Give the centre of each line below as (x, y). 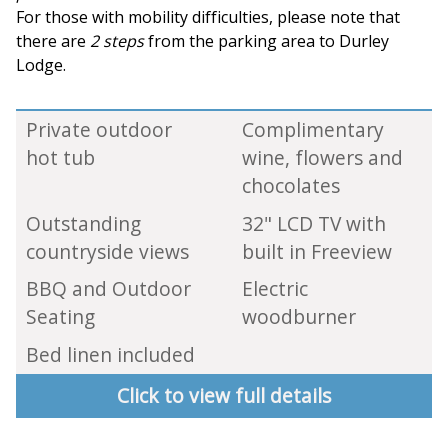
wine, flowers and (322, 158)
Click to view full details (224, 395)
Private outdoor (98, 130)
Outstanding (83, 223)
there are (53, 41)
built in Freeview (316, 251)
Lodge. (41, 65)
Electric (274, 289)
